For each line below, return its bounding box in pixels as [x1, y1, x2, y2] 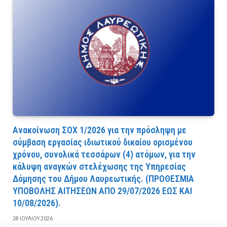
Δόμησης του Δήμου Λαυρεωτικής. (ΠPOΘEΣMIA [13, 173, 194, 184]
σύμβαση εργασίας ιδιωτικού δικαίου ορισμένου [13, 136, 193, 147]
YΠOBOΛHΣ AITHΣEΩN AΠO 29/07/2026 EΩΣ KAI [13, 185, 192, 196]
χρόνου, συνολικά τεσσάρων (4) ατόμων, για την [13, 148, 196, 160]
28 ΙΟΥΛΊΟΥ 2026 [13, 215, 53, 221]
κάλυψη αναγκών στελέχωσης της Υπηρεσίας [13, 161, 186, 172]
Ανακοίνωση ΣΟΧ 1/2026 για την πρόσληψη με [13, 124, 186, 135]
